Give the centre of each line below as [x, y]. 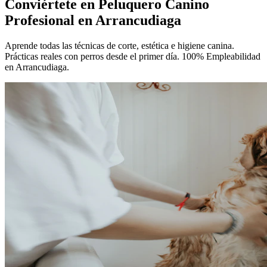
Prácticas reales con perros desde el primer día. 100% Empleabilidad [133, 56]
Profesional [41, 20]
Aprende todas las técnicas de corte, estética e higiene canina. [119, 45]
